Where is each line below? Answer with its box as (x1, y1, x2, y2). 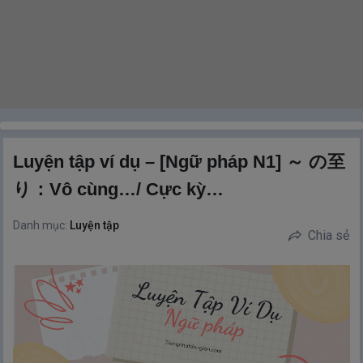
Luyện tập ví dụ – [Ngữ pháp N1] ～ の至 (13, 152, 346, 172)
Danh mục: (13, 219, 70, 232)
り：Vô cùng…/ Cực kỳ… (13, 179, 224, 199)
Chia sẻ (307, 228, 349, 243)
